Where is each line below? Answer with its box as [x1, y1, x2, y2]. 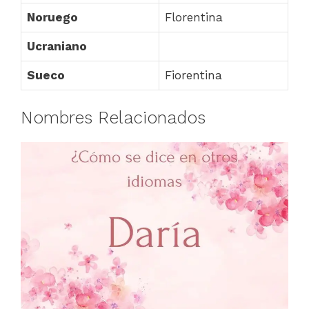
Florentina [165, 10, 223, 24]
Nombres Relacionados [21, 108, 206, 128]
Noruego [27, 10, 78, 24]
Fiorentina [165, 68, 222, 82]
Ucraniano [27, 39, 87, 53]
